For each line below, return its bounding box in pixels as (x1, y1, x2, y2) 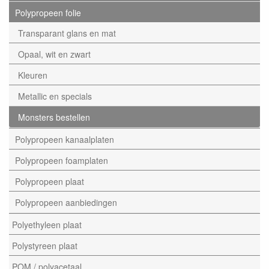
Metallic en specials (18, 89, 92, 102)
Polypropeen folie (15, 6, 81, 19)
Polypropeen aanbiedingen (15, 196, 117, 208)
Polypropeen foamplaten (15, 154, 108, 166)
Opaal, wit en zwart (18, 47, 91, 60)
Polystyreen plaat (12, 239, 77, 252)
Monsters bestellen (18, 110, 90, 123)
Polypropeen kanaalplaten (15, 133, 114, 145)
